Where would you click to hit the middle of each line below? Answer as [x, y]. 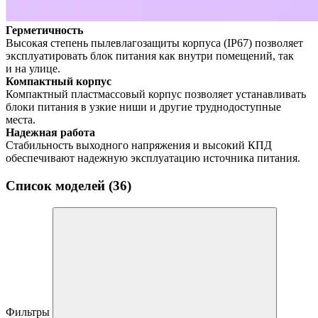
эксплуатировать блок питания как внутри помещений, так [150, 56]
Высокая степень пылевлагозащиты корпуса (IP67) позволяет [154, 43]
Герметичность [44, 31]
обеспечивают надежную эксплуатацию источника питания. [153, 158]
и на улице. [33, 69]
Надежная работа [50, 133]
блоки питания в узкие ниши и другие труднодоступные [143, 107]
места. [21, 120]
